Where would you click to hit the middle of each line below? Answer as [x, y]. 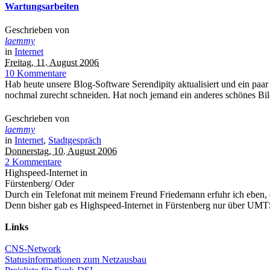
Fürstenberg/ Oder [39, 184]
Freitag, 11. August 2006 [52, 63]
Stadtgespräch [75, 140]
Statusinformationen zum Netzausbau [76, 260]
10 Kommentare [36, 74]
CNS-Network [33, 249]
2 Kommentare [33, 162]
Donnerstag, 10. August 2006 [61, 151]
